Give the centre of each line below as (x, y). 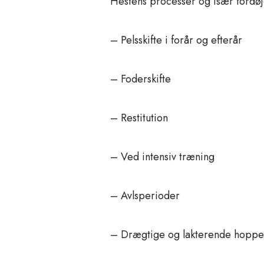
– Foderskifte (141, 79)
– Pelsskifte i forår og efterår (176, 40)
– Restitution (139, 118)
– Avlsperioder (145, 196)
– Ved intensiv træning (162, 157)
